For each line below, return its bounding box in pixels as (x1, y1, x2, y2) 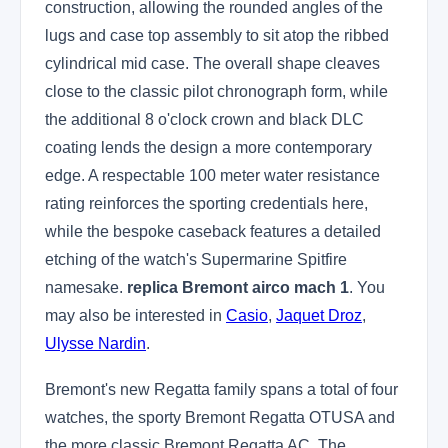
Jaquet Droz (276, 307, 362, 324)
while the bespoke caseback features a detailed (45, 223, 381, 240)
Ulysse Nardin (45, 335, 146, 352)
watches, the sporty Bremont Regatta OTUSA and (45, 409, 395, 426)
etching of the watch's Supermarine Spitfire (45, 251, 347, 268)
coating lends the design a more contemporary (45, 139, 372, 156)
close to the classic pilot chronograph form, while (45, 83, 388, 100)
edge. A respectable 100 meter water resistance (45, 167, 380, 184)
